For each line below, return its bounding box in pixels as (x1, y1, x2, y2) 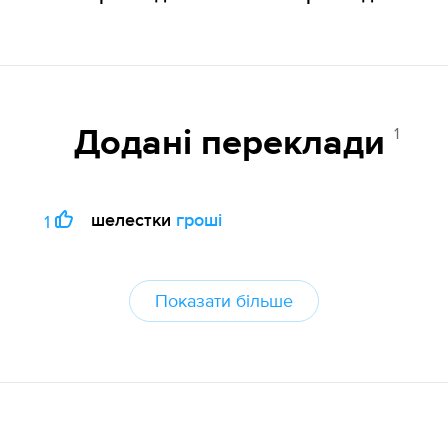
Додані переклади (74, 126, 394, 163)
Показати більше (155, 290, 293, 312)
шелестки (90, 209, 171, 231)
